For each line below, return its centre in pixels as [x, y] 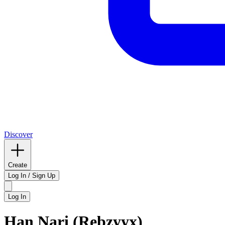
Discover [18, 134]
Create [18, 165]
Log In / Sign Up [32, 176]
